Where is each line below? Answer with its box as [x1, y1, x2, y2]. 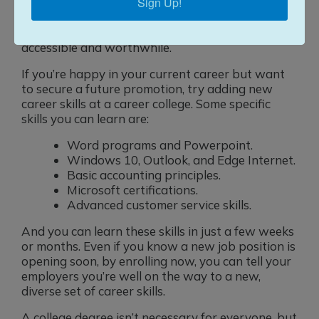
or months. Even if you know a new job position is [21, 239, 296, 254]
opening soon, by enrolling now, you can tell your [21, 253, 291, 269]
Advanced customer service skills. [67, 197, 251, 213]
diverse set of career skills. [21, 283, 165, 299]
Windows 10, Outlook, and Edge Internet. [67, 152, 296, 168]
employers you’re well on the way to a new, [21, 268, 261, 284]
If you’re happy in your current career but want [21, 66, 285, 82]
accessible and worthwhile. [21, 40, 172, 56]
